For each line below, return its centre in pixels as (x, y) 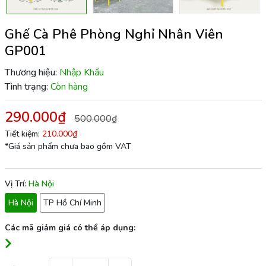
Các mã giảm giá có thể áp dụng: (70, 227)
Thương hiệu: (31, 72)
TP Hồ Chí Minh (72, 202)
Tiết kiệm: (23, 134)
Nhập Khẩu (81, 72)
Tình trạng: (26, 86)
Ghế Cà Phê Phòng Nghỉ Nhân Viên (114, 34)
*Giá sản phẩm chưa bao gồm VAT (68, 146)
